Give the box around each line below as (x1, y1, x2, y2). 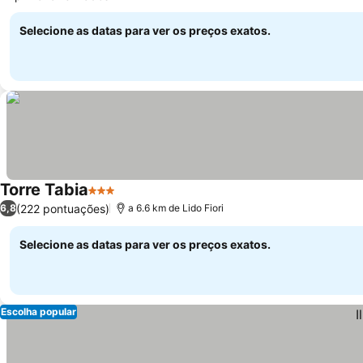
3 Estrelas (88, 190, 148, 207)
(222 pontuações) (16, 201, 109, 216)
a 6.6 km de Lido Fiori (128, 202, 224, 214)
